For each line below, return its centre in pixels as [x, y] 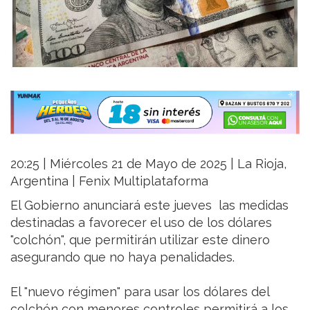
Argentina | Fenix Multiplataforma [109, 181]
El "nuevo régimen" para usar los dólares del [140, 292]
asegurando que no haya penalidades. [122, 257]
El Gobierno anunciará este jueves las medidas [149, 206]
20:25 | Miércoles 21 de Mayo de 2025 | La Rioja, [148, 164]
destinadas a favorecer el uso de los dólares [141, 223]
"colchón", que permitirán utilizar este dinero [140, 240]
